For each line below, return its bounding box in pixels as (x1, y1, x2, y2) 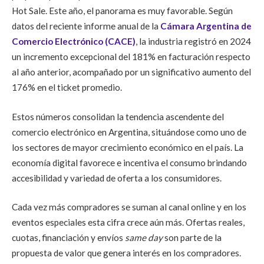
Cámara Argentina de (160, 20, 252, 31)
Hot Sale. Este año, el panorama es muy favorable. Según (12, 5, 233, 16)
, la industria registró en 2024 (136, 35, 251, 47)
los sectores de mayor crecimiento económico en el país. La (12, 141, 243, 153)
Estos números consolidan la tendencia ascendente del (12, 111, 224, 122)
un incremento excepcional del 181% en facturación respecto (12, 51, 250, 62)
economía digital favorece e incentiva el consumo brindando (12, 157, 247, 168)
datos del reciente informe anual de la (12, 20, 160, 31)
